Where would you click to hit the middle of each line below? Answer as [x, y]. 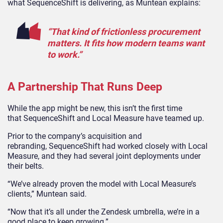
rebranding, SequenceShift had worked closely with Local [108, 146]
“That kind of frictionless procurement [124, 32]
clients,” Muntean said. [48, 194]
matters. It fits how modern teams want [126, 43]
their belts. [27, 166]
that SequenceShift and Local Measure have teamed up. [107, 118]
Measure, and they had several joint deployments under [104, 156]
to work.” [64, 55]
